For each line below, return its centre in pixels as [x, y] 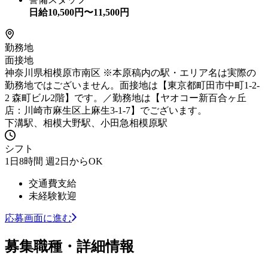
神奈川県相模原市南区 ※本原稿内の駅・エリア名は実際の [130, 72]
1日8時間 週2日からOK [54, 161]
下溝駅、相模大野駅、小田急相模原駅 [86, 123]
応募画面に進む [38, 218]
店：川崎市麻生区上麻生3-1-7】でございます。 [106, 110]
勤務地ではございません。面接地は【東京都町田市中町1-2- [132, 85]
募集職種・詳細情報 [69, 246]
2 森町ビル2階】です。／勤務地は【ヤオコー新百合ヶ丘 [126, 98]
